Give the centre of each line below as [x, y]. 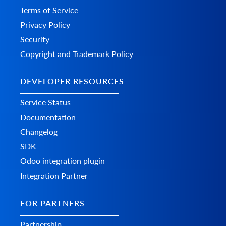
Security [35, 39]
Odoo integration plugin [63, 161]
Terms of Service [49, 10]
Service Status [45, 102]
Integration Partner [54, 176]
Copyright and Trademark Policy [77, 54]
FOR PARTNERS [52, 203]
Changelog [39, 132]
